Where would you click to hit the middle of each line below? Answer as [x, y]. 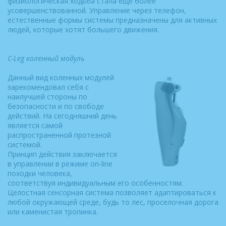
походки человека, [40, 173]
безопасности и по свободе [56, 106]
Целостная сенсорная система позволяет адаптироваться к [112, 192]
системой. [25, 145]
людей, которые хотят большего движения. [83, 30]
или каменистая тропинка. [53, 212]
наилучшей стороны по [47, 97]
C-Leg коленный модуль [46, 58]
